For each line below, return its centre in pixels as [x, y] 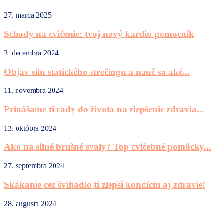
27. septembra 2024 [34, 166]
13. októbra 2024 [30, 128]
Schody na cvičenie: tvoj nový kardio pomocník [99, 34]
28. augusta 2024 [30, 203]
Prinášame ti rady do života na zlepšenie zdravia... [104, 109]
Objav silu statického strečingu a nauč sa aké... [97, 72]
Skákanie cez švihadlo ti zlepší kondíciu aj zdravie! [105, 184]
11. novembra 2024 [34, 91]
